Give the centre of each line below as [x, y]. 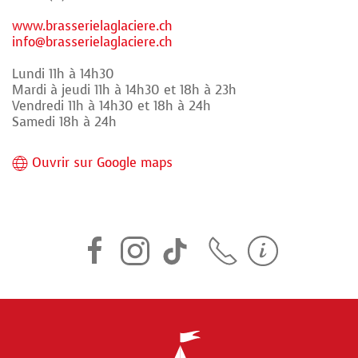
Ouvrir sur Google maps [102, 162]
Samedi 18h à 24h [64, 122]
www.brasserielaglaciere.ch [92, 26]
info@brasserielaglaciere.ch [92, 42]
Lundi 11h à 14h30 [63, 74]
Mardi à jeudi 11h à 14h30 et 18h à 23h [124, 90]
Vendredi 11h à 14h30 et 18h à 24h [111, 106]
